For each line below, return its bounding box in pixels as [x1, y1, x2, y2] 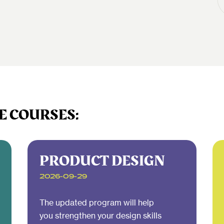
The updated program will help [39, 197, 154, 207]
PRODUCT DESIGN [39, 150, 165, 172]
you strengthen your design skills [39, 210, 161, 220]
